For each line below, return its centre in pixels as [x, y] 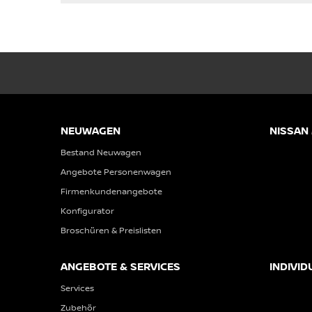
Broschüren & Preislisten [111, 230]
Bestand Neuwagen [101, 152]
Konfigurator [87, 211]
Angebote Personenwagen [116, 172]
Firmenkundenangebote [111, 191]
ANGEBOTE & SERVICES [120, 266]
